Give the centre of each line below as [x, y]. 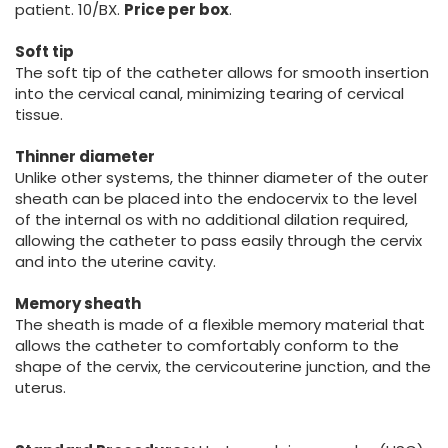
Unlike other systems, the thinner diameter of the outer [221, 177]
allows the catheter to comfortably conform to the [207, 345]
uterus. [40, 387]
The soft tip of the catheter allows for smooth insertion [222, 72]
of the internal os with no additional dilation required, [211, 219]
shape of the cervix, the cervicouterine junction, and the [223, 366]
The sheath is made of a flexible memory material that [220, 324]
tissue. [39, 114]
